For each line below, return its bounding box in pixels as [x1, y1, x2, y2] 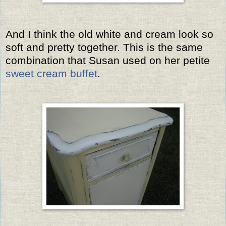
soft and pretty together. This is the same [6, 41, 203, 53]
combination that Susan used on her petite [6, 54, 210, 66]
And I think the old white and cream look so [6, 28, 213, 40]
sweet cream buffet [6, 67, 97, 79]
